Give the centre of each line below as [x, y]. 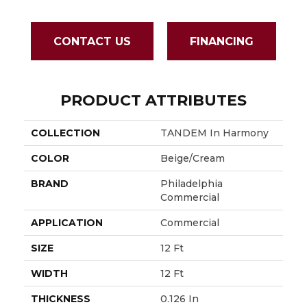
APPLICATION [67, 223]
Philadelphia [192, 184]
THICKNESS [61, 299]
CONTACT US [92, 41]
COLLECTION [65, 133]
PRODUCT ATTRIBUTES [153, 101]
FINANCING [222, 41]
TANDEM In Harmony [214, 133]
